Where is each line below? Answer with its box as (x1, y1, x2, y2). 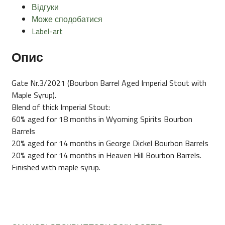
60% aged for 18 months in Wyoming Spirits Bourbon (12, 113, 192, 126)
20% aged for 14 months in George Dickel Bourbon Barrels (12, 137, 208, 150)
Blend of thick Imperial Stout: (12, 101, 110, 114)
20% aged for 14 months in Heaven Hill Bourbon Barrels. (12, 149, 201, 162)
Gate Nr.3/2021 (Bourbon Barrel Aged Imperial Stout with (12, 77, 206, 89)
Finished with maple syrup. (12, 161, 100, 174)
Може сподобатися (32, 13, 102, 25)
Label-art (32, 25, 63, 37)
